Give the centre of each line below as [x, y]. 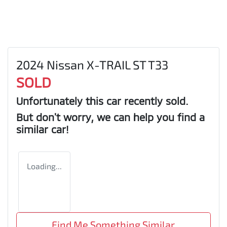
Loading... [44, 166]
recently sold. [155, 101]
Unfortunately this [61, 101]
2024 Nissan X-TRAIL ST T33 [92, 64]
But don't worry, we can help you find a [110, 117]
